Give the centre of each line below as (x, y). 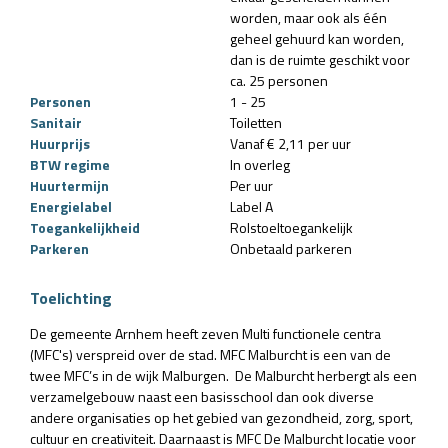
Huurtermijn (69, 185)
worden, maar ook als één (308, 17)
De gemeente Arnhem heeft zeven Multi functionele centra (205, 333)
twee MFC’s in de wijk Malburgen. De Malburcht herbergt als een (223, 375)
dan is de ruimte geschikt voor (320, 59)
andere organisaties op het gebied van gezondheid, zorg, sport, (221, 417)
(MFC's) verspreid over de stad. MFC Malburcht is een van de (210, 354)
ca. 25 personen (279, 80)
